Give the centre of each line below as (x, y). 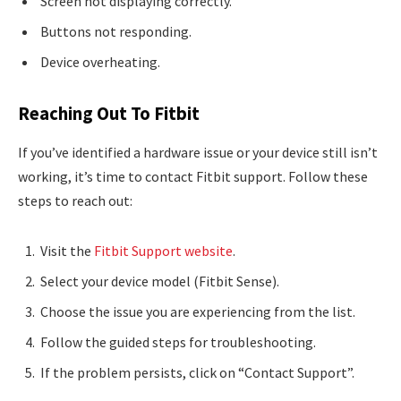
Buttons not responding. (116, 31)
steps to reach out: (75, 200)
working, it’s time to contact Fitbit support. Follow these (193, 176)
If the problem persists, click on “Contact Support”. (197, 372)
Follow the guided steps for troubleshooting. (178, 341)
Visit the (67, 250)
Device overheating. (100, 61)
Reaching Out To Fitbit (109, 113)
